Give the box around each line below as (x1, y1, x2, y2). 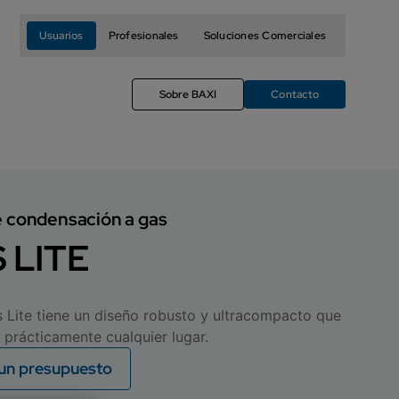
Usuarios (38, 28, 84, 43)
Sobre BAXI (159, 87, 217, 102)
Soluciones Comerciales (203, 28, 326, 43)
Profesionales (108, 28, 179, 43)
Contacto (271, 87, 319, 102)
